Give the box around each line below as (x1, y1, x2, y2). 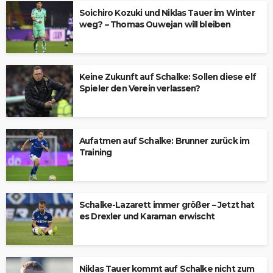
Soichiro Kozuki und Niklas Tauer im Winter (79, 8, 255, 18)
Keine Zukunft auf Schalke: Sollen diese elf (79, 72, 256, 82)
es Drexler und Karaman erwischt (79, 211, 214, 221)
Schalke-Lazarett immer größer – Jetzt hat (79, 200, 255, 210)
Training (79, 147, 112, 157)
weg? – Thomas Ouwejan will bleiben (79, 19, 231, 29)
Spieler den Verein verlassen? (79, 83, 200, 93)
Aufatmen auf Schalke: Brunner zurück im (79, 136, 250, 146)
